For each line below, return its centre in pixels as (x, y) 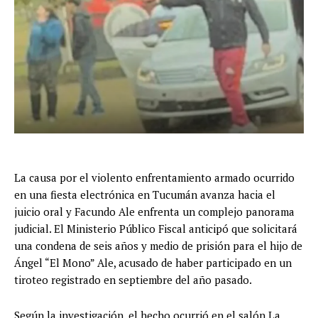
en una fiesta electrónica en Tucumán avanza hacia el (145, 195)
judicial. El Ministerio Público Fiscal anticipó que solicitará (156, 229)
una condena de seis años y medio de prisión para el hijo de (158, 246)
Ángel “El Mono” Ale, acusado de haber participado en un (153, 263)
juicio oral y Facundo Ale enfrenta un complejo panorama (154, 212)
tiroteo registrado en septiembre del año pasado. (133, 280)
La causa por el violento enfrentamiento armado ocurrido (154, 178)
